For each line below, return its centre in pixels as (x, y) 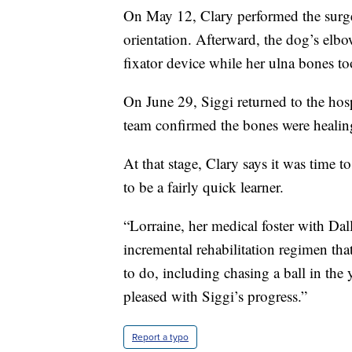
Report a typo (160, 337)
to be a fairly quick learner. (203, 186)
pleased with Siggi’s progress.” (215, 295)
